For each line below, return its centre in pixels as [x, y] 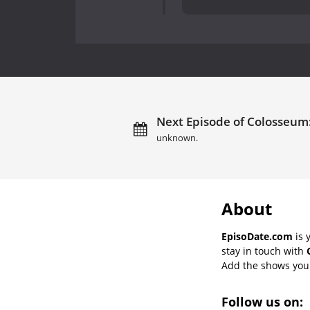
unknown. [177, 138]
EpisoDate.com [257, 236]
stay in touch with [264, 250]
